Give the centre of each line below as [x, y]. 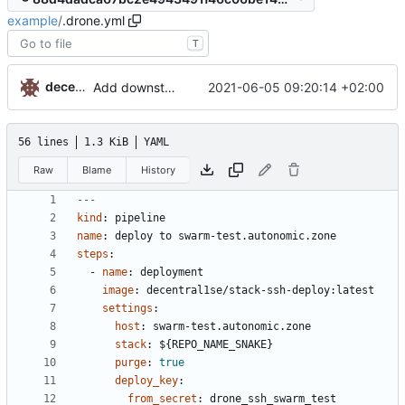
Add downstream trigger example [170, 88]
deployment [172, 273]
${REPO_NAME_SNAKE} [216, 345]
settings [127, 309]
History [158, 170]
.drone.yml [94, 21]
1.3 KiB [106, 142]
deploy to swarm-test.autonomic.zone [226, 236]
